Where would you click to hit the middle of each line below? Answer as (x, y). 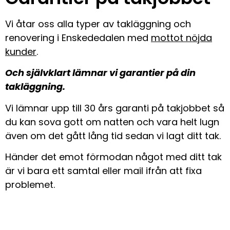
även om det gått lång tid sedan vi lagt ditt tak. (114, 136)
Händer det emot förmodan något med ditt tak (113, 157)
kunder (21, 51)
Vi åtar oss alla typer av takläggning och (98, 24)
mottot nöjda (181, 37)
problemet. (31, 184)
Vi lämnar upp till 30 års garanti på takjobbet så (115, 108)
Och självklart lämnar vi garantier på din (100, 73)
